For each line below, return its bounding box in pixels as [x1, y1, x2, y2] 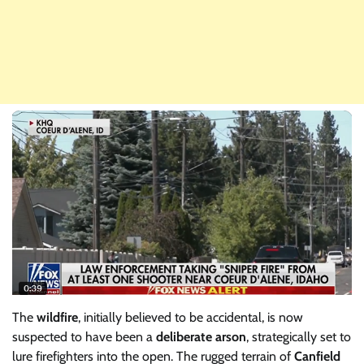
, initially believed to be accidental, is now [78, 309, 303, 325]
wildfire [37, 309, 78, 325]
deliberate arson [156, 328, 246, 344]
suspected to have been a [12, 328, 156, 344]
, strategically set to [246, 328, 351, 344]
